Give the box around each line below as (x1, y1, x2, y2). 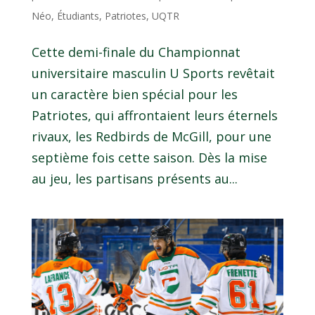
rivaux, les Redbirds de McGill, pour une (31, 128, 271, 146)
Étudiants (56, 9, 99, 23)
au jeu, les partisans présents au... (31, 170, 238, 188)
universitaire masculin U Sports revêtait (31, 65, 275, 82)
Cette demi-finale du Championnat (31, 44, 240, 61)
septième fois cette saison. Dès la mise (31, 149, 267, 167)
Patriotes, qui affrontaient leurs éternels (31, 107, 278, 124)
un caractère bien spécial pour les (31, 86, 238, 103)
